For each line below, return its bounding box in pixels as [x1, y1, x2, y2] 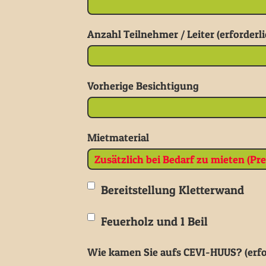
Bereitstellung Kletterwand [101, 183, 244, 197]
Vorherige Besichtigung [87, 80, 199, 92]
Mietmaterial [87, 131, 149, 144]
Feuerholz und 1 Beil [101, 214, 208, 229]
